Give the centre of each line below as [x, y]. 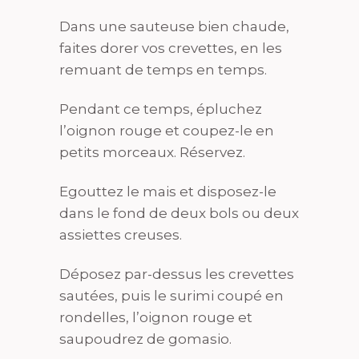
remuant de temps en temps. [163, 70]
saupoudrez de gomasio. [145, 339]
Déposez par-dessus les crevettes [177, 274]
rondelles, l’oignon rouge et [156, 318]
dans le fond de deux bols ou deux [179, 214]
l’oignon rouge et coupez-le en [167, 131]
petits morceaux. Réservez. [152, 153]
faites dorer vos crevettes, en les [171, 48]
